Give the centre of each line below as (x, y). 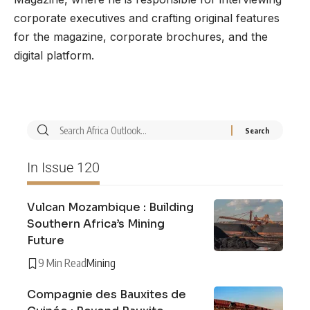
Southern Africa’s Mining (96, 224)
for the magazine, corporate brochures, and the (141, 37)
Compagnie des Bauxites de (107, 295)
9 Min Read (62, 263)
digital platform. (54, 56)
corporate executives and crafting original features (147, 18)
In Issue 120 (63, 168)
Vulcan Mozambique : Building (110, 208)
